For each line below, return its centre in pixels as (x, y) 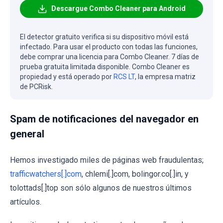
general (27, 134)
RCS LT (124, 77)
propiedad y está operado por (67, 77)
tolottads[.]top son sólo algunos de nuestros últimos (101, 188)
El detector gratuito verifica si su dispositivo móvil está (104, 37)
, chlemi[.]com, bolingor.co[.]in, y (135, 174)
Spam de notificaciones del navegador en (104, 119)
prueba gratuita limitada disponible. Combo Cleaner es (105, 67)
